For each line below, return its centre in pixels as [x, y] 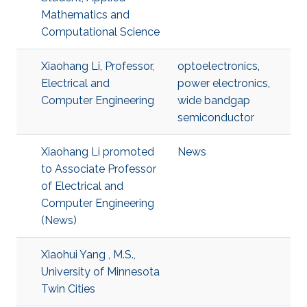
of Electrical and [82, 186]
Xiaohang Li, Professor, [98, 66]
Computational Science [100, 32]
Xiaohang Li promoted [98, 152]
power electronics [223, 83]
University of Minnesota [100, 272]
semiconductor [216, 118]
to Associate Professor [99, 169]
